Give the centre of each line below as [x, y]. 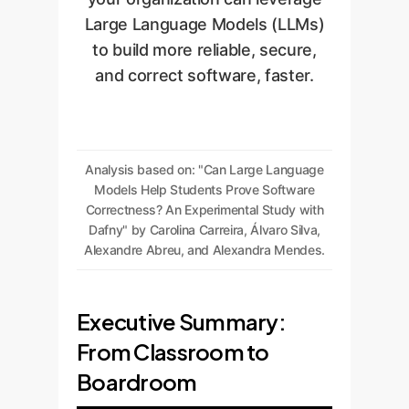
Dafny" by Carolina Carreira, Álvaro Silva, [204, 230]
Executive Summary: [182, 321]
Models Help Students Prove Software [204, 189]
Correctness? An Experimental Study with [204, 210]
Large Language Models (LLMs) [204, 24]
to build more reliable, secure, [204, 50]
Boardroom [137, 382]
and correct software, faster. [204, 75]
